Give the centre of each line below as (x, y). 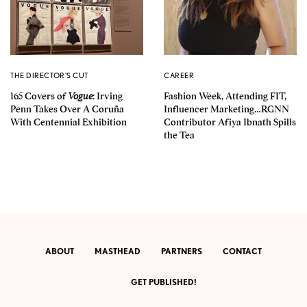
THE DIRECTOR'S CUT (49, 75)
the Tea (179, 135)
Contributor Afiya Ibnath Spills (230, 122)
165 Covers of (39, 96)
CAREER (179, 75)
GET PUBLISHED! (164, 282)
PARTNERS (182, 251)
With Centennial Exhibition (69, 122)
